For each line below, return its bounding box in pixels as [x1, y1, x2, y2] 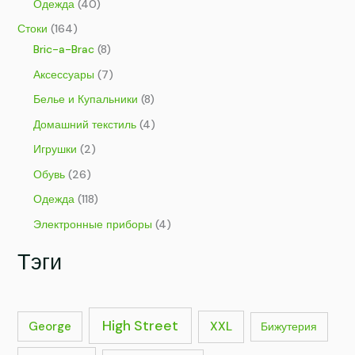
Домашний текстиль [32, 116, 136, 132]
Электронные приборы [32, 216, 152, 231]
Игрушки [32, 142, 77, 157]
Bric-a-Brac [32, 42, 94, 57]
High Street [102, 316, 179, 334]
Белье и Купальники [32, 92, 138, 107]
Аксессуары [32, 67, 94, 82]
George [28, 318, 71, 334]
